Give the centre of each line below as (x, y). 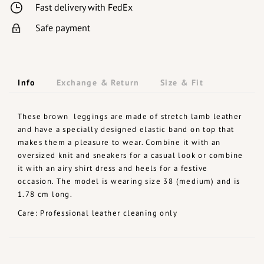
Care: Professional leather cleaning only (98, 213)
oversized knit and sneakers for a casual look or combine (131, 155)
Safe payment (63, 27)
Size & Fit (182, 82)
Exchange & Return (98, 82)
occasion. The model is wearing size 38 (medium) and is (129, 181)
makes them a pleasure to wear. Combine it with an (119, 142)
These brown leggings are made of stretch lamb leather (130, 116)
